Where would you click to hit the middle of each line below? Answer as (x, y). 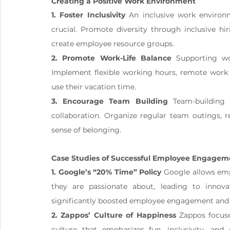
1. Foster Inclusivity (88, 15)
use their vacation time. (94, 87)
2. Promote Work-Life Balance (111, 58)
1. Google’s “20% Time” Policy (107, 172)
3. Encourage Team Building (110, 101)
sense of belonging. (86, 130)
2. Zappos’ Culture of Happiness (114, 215)
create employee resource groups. (113, 44)
